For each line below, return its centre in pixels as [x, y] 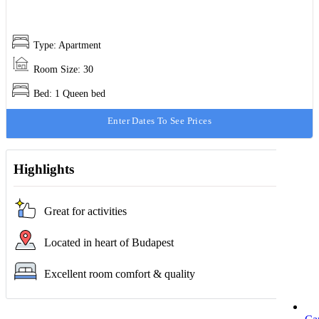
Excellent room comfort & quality [120, 274]
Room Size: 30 [63, 70]
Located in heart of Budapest [109, 243]
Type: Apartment [67, 46]
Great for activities [85, 211]
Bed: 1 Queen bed [69, 94]
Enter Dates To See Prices [159, 121]
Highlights [44, 169]
